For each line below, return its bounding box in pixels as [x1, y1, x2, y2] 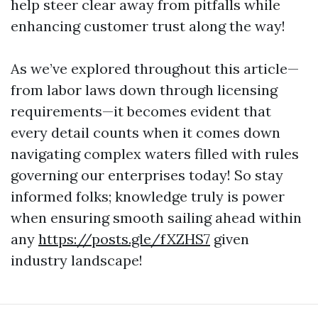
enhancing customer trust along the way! [11, 17, 285, 35]
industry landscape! [11, 251, 143, 269]
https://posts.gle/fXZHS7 [38, 230, 210, 248]
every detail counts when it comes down [11, 124, 280, 141]
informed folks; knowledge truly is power [11, 187, 285, 205]
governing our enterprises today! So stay [11, 166, 283, 184]
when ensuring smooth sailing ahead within [11, 209, 302, 226]
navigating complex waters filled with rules [11, 145, 299, 163]
